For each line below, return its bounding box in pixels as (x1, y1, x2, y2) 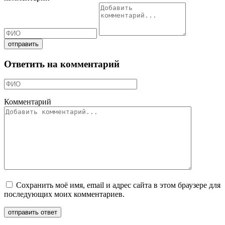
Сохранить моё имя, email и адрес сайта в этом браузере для (16, 181, 220, 190)
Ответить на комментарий (4, 58, 120, 69)
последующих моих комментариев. (4, 190, 125, 199)
